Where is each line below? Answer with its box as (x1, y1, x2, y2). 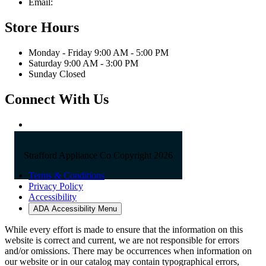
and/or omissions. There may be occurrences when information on (5, 245, 252, 256)
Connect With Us (5, 91, 109, 107)
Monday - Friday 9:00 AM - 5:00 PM (28, 47, 169, 58)
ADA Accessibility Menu (33, 204, 117, 213)
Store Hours (5, 20, 79, 36)
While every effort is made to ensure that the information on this (5, 224, 243, 235)
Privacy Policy (28, 180, 83, 191)
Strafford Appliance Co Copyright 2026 (24, 150, 173, 160)
